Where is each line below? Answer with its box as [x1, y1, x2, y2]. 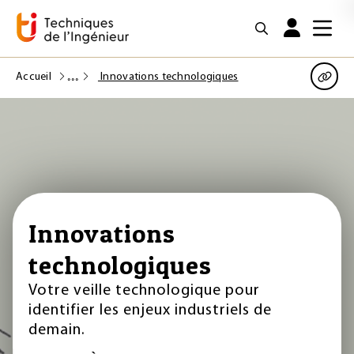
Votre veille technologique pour [28, 283, 260, 299]
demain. [28, 322, 85, 338]
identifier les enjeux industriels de [28, 303, 272, 318]
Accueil [16, 70, 55, 83]
